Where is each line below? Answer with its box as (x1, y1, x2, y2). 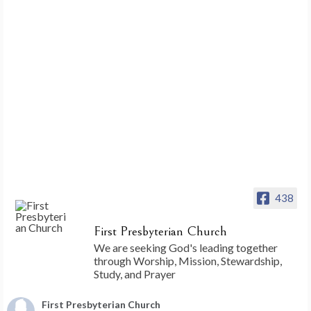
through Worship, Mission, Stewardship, (94, 254, 282, 267)
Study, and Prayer (94, 267, 176, 280)
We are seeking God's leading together (94, 241, 278, 254)
